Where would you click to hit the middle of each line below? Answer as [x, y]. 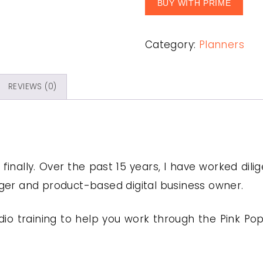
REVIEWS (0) [33, 86]
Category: [172, 45]
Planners [222, 45]
